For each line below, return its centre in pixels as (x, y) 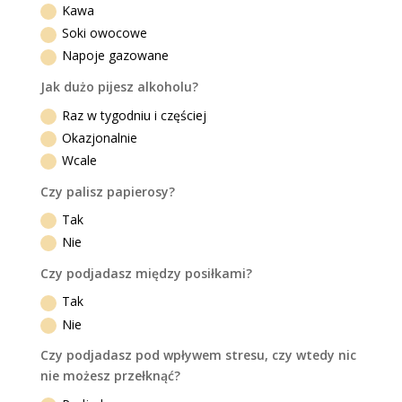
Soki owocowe (105, 33)
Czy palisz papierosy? (108, 191)
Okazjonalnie (100, 137)
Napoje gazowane (116, 56)
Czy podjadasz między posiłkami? (147, 274)
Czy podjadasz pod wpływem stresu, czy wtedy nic (199, 355)
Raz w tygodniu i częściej (135, 115)
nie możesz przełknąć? (111, 376)
